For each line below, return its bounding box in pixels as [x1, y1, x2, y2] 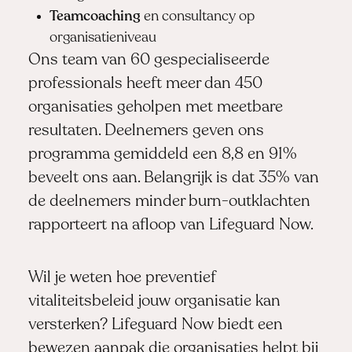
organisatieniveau [49, 31, 156, 46]
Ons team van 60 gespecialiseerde [27, 53, 269, 69]
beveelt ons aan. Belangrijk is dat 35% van [27, 170, 319, 187]
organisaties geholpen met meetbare [27, 100, 283, 116]
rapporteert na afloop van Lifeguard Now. [27, 218, 313, 234]
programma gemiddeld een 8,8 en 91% [27, 147, 297, 163]
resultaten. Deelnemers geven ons [27, 123, 264, 140]
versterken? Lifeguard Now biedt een [27, 317, 283, 333]
